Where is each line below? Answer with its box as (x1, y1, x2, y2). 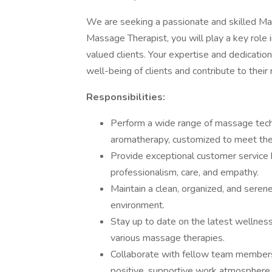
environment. (110, 199, 165, 212)
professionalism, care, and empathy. (110, 166, 259, 179)
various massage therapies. (110, 231, 225, 245)
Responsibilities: (86, 90, 165, 104)
